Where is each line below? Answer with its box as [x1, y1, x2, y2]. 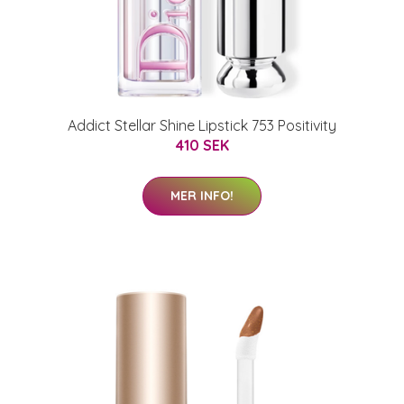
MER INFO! [170, 187, 234, 204]
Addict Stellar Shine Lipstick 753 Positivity [68, 115, 336, 134]
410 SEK [175, 135, 229, 154]
